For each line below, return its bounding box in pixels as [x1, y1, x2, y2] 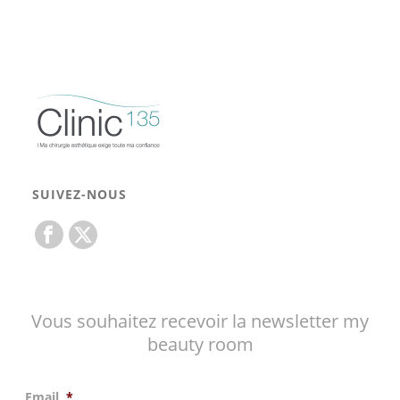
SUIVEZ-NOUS [31, 186, 127, 204]
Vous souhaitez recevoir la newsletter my [31, 309, 369, 334]
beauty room [146, 332, 254, 357]
